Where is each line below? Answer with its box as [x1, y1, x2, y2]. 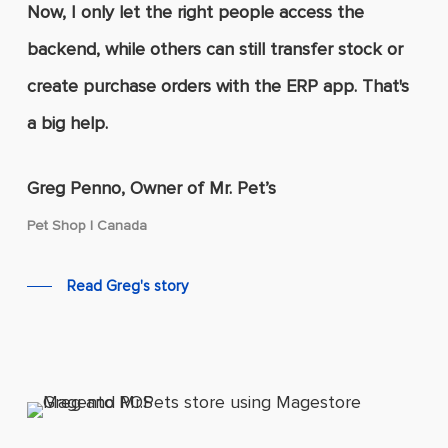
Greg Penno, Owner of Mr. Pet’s [26, 177, 276, 200]
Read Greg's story [66, 277, 188, 296]
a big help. [26, 112, 108, 135]
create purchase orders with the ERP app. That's [26, 75, 409, 98]
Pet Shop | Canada [26, 217, 147, 235]
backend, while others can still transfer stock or [26, 38, 403, 61]
